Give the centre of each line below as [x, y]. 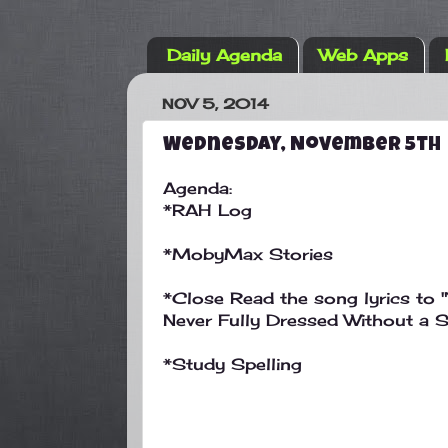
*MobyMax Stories [248, 254]
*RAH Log [207, 210]
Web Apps [363, 55]
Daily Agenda [224, 55]
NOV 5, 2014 [215, 104]
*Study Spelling [232, 364]
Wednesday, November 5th [302, 145]
